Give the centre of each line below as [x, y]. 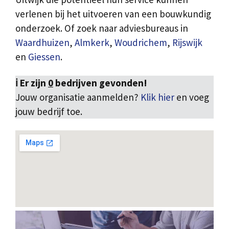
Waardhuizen [42, 43]
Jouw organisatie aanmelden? [78, 97]
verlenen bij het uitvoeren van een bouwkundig [113, 14]
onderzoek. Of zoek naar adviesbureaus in [102, 28]
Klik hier [158, 97]
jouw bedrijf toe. [49, 112]
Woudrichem [141, 43]
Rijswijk [187, 43]
